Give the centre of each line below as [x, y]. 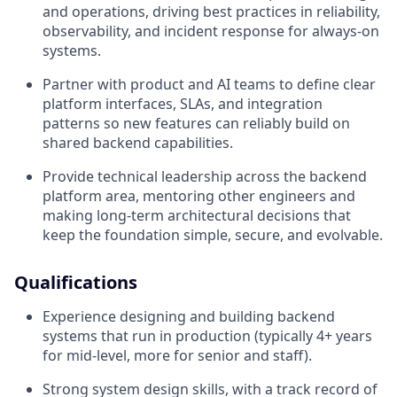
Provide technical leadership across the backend [205, 176]
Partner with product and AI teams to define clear [209, 84]
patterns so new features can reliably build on [196, 123]
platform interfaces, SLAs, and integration [183, 103]
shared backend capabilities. [138, 142]
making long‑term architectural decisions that [197, 215]
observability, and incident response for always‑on [211, 31]
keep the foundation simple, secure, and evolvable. [213, 234]
